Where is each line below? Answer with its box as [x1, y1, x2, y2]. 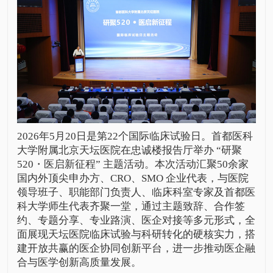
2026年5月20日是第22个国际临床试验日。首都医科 [16, 130, 253, 142]
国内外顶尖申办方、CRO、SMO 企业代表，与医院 [16, 172, 249, 184]
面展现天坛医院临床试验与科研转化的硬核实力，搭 [16, 228, 255, 240]
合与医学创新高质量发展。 [16, 256, 141, 268]
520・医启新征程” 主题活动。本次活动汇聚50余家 [16, 158, 249, 170]
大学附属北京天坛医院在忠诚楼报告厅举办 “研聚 [16, 144, 242, 156]
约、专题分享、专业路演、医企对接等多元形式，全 [16, 214, 255, 226]
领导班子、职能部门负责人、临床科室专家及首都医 [16, 186, 255, 198]
